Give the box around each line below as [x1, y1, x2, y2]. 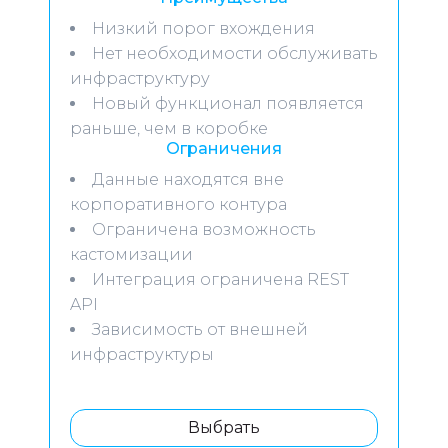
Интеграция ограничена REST [92, 270, 349, 289]
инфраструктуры [70, 345, 214, 364]
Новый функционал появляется [92, 94, 364, 113]
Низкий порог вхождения [92, 19, 315, 38]
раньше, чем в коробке [70, 119, 268, 138]
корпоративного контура [70, 195, 287, 214]
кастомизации [70, 245, 193, 264]
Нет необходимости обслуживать [92, 44, 378, 63]
